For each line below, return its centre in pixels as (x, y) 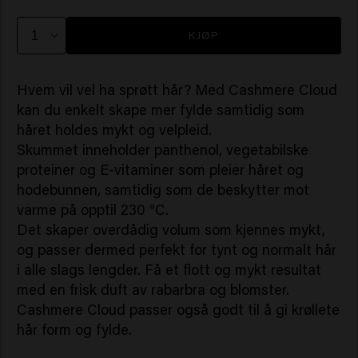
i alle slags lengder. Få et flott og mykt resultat (169, 270)
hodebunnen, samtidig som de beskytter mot (163, 190)
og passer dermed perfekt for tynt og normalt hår (176, 250)
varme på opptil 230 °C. (92, 210)
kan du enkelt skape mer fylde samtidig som (160, 110)
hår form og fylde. (74, 330)
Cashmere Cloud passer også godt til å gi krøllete (178, 310)
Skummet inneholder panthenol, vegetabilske (162, 150)
